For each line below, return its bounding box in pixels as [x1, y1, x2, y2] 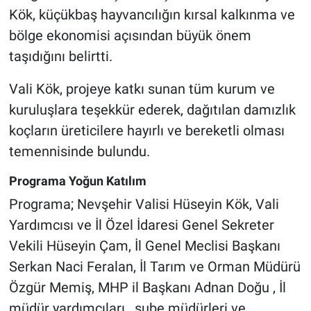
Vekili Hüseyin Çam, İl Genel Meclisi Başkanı [8, 237, 280, 255]
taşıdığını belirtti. [8, 47, 112, 65]
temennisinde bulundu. [8, 142, 150, 160]
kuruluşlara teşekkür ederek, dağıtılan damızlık [8, 101, 296, 118]
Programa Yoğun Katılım [8, 173, 146, 188]
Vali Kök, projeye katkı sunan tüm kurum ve [8, 80, 275, 97]
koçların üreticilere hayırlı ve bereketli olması [8, 121, 285, 139]
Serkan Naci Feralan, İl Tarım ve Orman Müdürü [8, 258, 301, 276]
